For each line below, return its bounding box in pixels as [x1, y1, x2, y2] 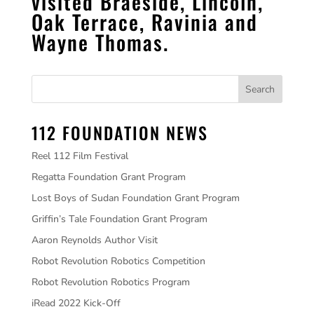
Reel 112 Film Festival [31, 149, 128, 163]
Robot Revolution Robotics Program [31, 275, 190, 289]
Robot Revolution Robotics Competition [31, 254, 205, 268]
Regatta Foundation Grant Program [31, 170, 186, 184]
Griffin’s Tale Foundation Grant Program [31, 212, 207, 226]
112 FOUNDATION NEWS [31, 120, 208, 146]
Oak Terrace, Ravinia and [31, 6, 258, 37]
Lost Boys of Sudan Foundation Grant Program [31, 191, 240, 205]
